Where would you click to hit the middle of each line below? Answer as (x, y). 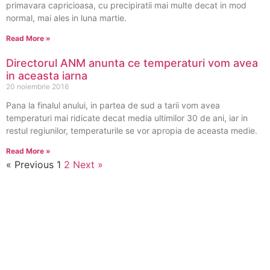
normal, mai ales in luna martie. (66, 18)
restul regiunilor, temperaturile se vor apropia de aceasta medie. (132, 130)
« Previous (30, 165)
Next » (88, 165)
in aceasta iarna (47, 76)
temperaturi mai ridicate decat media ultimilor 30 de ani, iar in (127, 118)
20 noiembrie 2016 (37, 86)
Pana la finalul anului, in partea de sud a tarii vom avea (113, 105)
